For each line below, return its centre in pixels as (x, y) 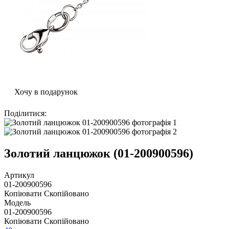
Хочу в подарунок (46, 92)
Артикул (19, 175)
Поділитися (24, 113)
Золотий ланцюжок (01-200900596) (99, 153)
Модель (17, 202)
